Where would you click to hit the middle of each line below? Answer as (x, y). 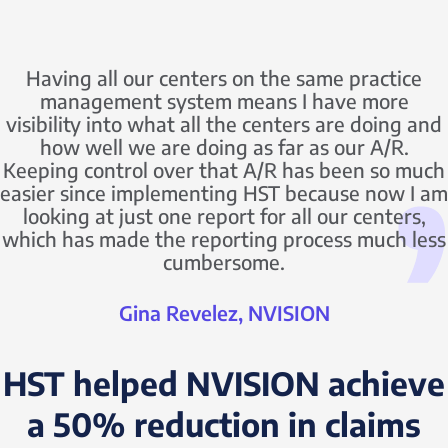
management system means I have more (224, 100)
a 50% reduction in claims (224, 423)
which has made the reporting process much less (224, 238)
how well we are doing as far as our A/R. (224, 146)
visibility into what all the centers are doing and (224, 123)
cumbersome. (224, 261)
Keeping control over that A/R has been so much (224, 169)
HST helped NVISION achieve (224, 382)
